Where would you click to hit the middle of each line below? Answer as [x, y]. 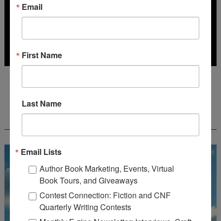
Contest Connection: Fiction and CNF [105, 195]
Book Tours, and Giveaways [89, 180]
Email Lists [41, 152]
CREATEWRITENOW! [110, 121]
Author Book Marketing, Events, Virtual [107, 168]
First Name [42, 55]
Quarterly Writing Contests [85, 207]
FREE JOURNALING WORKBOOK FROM [110, 113]
